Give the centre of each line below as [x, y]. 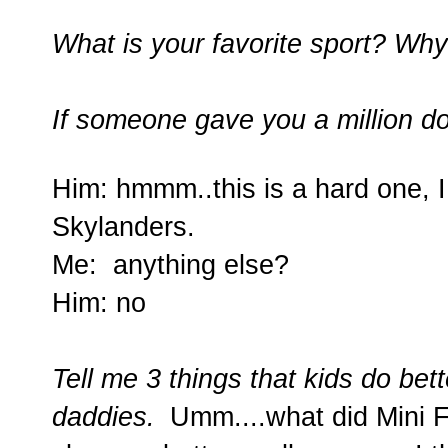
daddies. [107, 417]
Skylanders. [123, 227]
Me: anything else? [170, 265]
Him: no [99, 303]
